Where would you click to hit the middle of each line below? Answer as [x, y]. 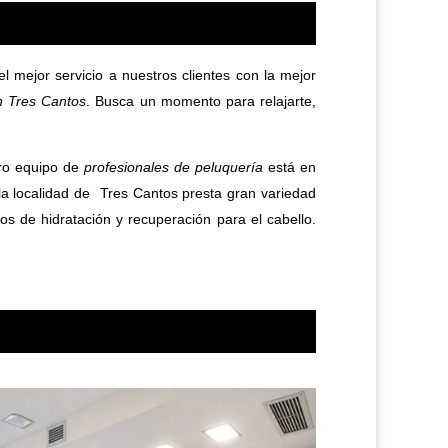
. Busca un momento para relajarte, [201, 100]
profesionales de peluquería [173, 166]
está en [289, 166]
